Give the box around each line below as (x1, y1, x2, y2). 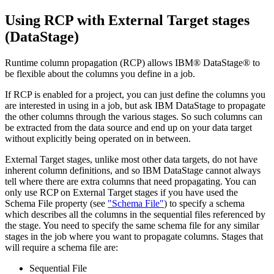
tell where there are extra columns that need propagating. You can (5, 176, 256, 187)
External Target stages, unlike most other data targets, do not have (5, 154, 257, 165)
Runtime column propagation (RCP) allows (5, 57, 175, 68)
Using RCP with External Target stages (5, 12, 250, 28)
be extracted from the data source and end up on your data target (5, 122, 252, 133)
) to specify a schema (164, 198, 245, 209)
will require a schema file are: (5, 242, 118, 253)
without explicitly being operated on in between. (5, 133, 191, 144)
